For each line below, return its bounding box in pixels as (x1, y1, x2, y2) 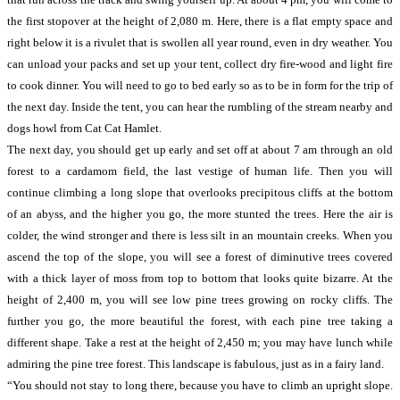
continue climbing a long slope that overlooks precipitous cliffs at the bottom (7, 186, 393, 199)
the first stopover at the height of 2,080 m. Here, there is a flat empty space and (7, 14, 393, 28)
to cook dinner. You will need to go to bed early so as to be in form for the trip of (7, 79, 393, 92)
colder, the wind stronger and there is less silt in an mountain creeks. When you (7, 229, 393, 242)
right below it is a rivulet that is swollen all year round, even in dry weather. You (7, 36, 393, 49)
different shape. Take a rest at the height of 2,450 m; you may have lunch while (7, 336, 393, 349)
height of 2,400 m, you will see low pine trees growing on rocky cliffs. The (7, 293, 393, 306)
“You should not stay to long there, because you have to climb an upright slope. (7, 379, 393, 392)
